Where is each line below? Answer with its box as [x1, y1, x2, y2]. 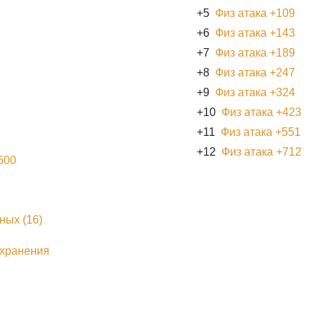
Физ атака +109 [215, 6, 295, 19]
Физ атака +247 [215, 66, 295, 79]
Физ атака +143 [215, 26, 295, 39]
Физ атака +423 [221, 105, 301, 118]
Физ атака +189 [215, 46, 295, 59]
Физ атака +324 [215, 86, 295, 98]
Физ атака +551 [221, 125, 301, 138]
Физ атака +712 [221, 145, 301, 158]
